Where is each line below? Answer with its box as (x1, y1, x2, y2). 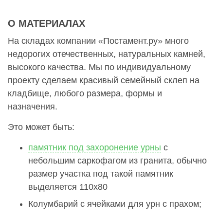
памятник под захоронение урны (28, 143, 161, 153)
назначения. (8, 102, 57, 112)
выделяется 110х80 (28, 182, 108, 192)
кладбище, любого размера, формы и (8, 89, 162, 99)
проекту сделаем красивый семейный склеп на (8, 75, 200, 86)
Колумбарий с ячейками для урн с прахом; (28, 199, 201, 209)
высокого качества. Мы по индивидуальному (8, 62, 191, 73)
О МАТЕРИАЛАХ (8, 18, 85, 29)
